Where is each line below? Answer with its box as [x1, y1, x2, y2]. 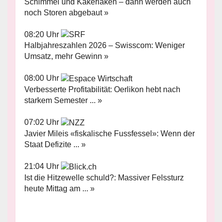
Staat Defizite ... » [24, 140, 86, 149]
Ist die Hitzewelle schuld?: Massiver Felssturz [24, 173, 184, 182]
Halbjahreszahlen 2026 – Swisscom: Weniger [24, 41, 185, 50]
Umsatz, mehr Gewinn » [24, 52, 109, 61]
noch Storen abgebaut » [24, 8, 109, 17]
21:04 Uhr [24, 162, 61, 170]
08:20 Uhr [24, 30, 61, 39]
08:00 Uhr [24, 74, 61, 83]
